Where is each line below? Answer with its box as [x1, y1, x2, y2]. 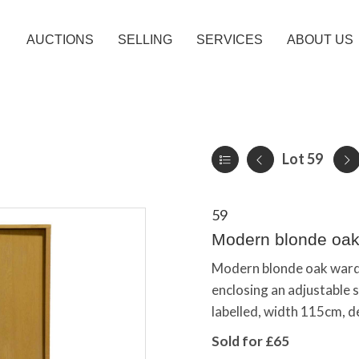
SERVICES [196, 33, 263, 46]
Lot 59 [282, 150, 323, 167]
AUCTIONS [26, 33, 94, 46]
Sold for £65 [212, 333, 289, 349]
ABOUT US [287, 33, 353, 46]
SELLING [118, 33, 172, 46]
